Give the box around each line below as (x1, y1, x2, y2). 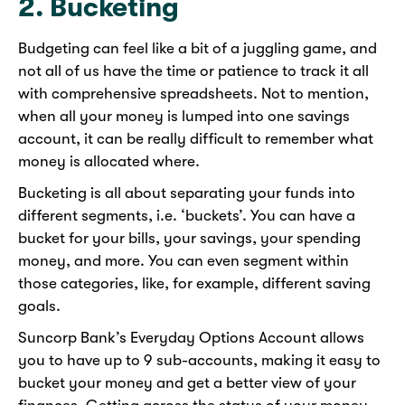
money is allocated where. (18, 153, 200, 171)
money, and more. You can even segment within (18, 252, 349, 270)
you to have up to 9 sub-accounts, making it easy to (18, 352, 381, 370)
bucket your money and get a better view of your (18, 374, 356, 392)
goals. (18, 297, 61, 316)
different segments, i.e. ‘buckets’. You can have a (18, 207, 355, 225)
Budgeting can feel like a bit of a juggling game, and (18, 40, 377, 58)
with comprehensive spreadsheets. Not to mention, (18, 85, 369, 103)
